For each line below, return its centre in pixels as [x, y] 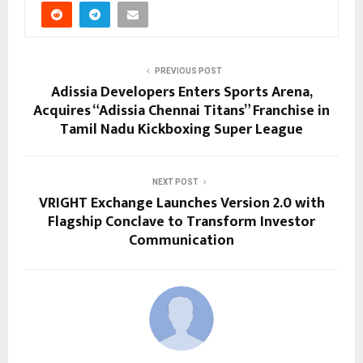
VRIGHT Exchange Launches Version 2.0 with [181, 203]
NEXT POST [175, 181]
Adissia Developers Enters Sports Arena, [181, 92]
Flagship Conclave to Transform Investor [181, 222]
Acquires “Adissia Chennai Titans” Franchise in [181, 111]
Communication [181, 240]
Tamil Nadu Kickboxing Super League [181, 129]
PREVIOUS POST [188, 70]
